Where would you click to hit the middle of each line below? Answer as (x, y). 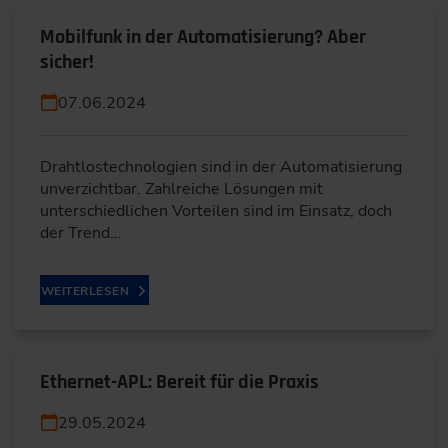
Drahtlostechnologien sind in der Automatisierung (221, 167)
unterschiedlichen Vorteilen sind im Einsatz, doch (216, 211)
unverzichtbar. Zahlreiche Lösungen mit (181, 189)
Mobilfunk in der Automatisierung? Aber (203, 37)
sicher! (67, 62)
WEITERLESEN (85, 291)
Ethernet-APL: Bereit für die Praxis (179, 382)
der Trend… (80, 233)
